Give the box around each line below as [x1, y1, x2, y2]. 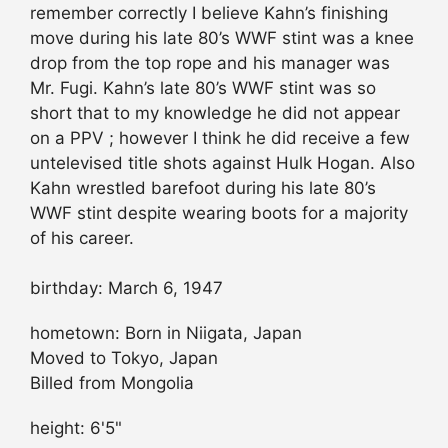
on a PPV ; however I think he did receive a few [30, 127, 410, 148]
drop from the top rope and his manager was [30, 52, 390, 73]
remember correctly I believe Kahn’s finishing [30, 2, 388, 23]
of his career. [30, 227, 134, 248]
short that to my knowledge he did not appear [30, 102, 400, 123]
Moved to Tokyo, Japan [30, 348, 218, 369]
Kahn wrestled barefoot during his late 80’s [30, 177, 376, 198]
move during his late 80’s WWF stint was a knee [30, 27, 414, 48]
